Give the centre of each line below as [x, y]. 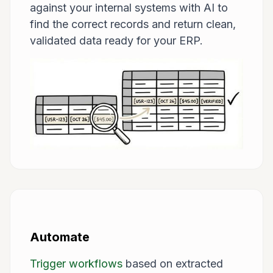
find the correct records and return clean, [133, 24]
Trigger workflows [76, 263]
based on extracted [173, 263]
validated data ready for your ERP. [116, 41]
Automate [60, 237]
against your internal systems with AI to [129, 8]
